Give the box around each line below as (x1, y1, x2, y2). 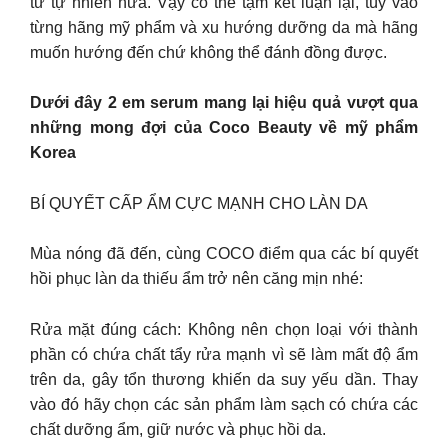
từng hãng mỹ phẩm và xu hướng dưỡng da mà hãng (30, 18, 418, 36)
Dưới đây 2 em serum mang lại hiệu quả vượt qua (30, 94, 418, 112)
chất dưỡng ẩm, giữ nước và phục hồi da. (30, 420, 326, 438)
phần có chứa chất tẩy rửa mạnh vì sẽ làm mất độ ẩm (30, 345, 418, 363)
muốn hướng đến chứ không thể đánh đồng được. (30, 43, 387, 61)
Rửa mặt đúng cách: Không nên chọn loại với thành (30, 320, 418, 338)
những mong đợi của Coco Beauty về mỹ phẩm (30, 119, 418, 137)
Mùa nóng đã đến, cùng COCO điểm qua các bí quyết (30, 245, 418, 263)
